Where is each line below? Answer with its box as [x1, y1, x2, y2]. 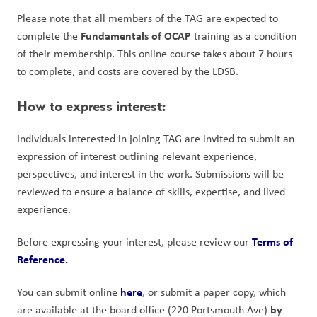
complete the [17, 28, 81, 43]
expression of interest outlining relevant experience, [17, 149, 257, 163]
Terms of [252, 234, 293, 249]
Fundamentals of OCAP [81, 28, 191, 43]
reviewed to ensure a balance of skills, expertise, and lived [17, 184, 285, 199]
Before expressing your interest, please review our [17, 234, 252, 249]
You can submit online [17, 284, 120, 299]
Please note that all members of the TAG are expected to [17, 11, 278, 25]
